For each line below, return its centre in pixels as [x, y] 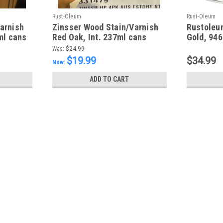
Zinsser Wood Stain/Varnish [105, 27]
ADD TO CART [110, 79]
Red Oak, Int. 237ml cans [99, 37]
